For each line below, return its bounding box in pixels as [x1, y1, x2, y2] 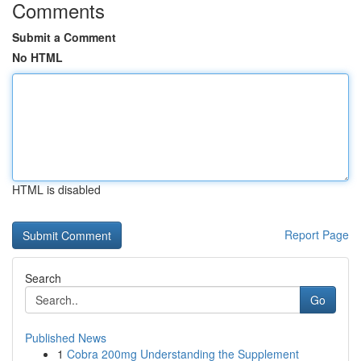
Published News [25, 330, 106, 346]
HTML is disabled [12, 181, 101, 197]
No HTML [12, 49, 63, 65]
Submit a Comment [12, 29, 116, 45]
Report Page [284, 226, 349, 243]
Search [25, 270, 61, 286]
